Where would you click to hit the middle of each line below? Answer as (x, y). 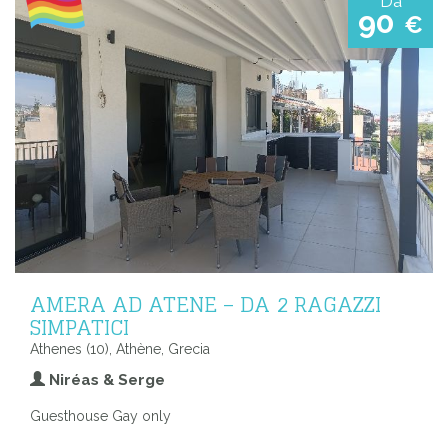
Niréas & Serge (105, 380)
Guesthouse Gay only (100, 416)
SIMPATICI (79, 327)
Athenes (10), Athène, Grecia (120, 349)
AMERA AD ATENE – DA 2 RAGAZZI (205, 304)
